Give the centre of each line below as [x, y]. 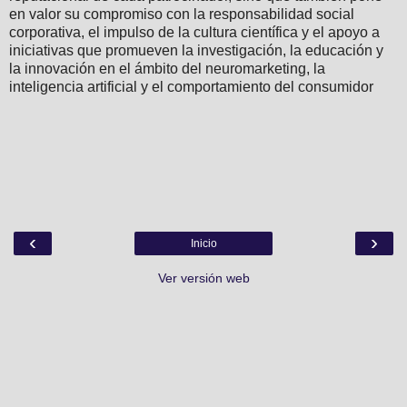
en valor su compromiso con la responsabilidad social [182, 14]
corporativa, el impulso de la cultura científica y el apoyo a [194, 32]
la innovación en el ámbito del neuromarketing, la [167, 68]
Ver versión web [203, 278]
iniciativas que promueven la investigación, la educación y [196, 50]
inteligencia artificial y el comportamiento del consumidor [191, 86]
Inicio [203, 244]
